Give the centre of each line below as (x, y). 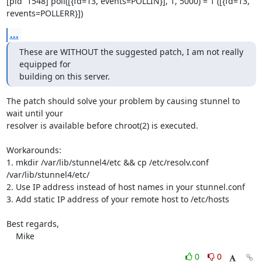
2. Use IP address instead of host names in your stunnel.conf (125, 187)
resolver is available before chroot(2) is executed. (102, 125)
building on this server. (64, 76)
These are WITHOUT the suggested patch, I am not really (131, 52)
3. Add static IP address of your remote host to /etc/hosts (118, 199)
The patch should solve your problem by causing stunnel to (123, 101)
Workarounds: (34, 150)
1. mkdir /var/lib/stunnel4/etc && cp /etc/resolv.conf (107, 162)
